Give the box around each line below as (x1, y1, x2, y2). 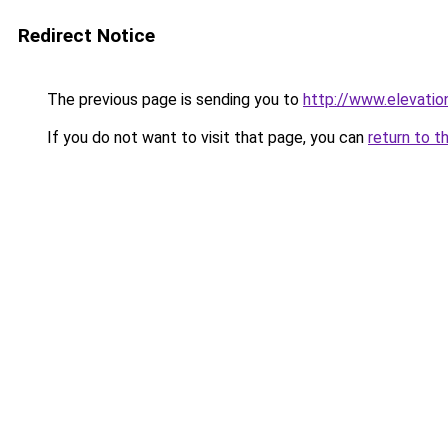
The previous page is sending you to (43, 90, 303, 109)
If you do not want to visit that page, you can (43, 128, 368, 147)
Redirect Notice (18, 24, 155, 47)
